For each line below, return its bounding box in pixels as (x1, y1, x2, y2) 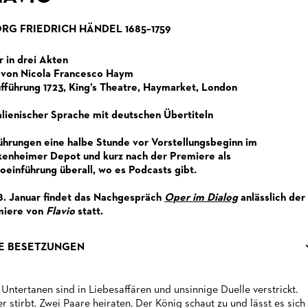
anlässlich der (238, 192, 305, 203)
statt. (75, 206, 105, 217)
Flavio (46, 206, 75, 217)
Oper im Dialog (164, 192, 238, 203)
